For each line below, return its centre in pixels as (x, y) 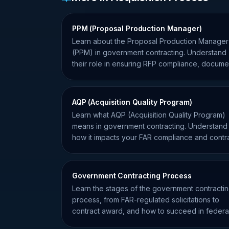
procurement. (95, 222)
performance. (95, 148)
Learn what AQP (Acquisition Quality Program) (149, 115)
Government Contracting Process (132, 176)
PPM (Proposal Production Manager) (137, 28)
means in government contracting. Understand (150, 126)
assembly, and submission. (116, 75)
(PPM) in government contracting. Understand (149, 52)
